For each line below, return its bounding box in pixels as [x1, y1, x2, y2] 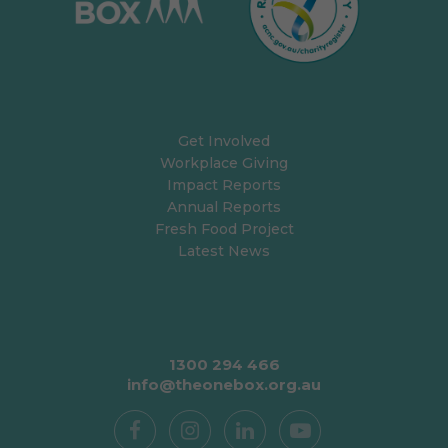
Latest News [178, 241, 270, 260]
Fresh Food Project [154, 219, 294, 238]
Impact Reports [167, 175, 281, 194]
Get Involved [178, 131, 270, 150]
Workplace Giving [160, 153, 288, 172]
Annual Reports [167, 197, 281, 216]
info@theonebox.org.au [127, 374, 321, 394]
